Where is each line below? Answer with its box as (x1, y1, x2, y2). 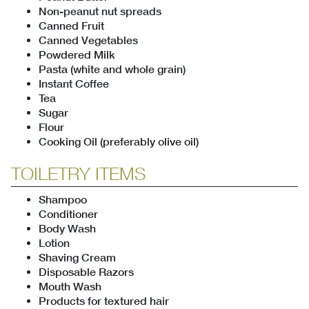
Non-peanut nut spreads (39, 5, 161, 19)
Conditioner (39, 208, 98, 221)
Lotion (39, 237, 70, 250)
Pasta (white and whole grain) (39, 63, 186, 77)
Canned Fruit (39, 19, 104, 33)
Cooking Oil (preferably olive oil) (39, 135, 199, 149)
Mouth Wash (39, 280, 101, 294)
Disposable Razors (39, 266, 134, 279)
